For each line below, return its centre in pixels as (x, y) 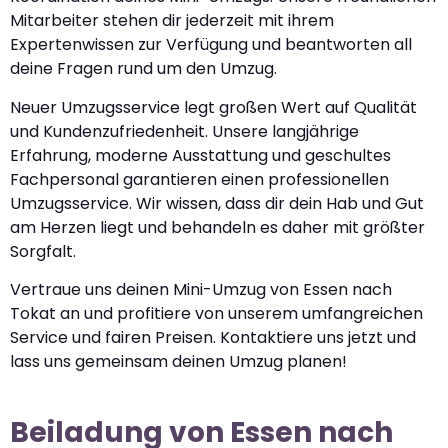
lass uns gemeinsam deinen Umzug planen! (178, 362)
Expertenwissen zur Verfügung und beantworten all (211, 45)
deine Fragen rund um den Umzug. (143, 69)
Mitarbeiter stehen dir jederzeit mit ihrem (172, 21)
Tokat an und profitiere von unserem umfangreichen (216, 314)
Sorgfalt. (43, 251)
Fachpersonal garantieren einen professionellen (199, 179)
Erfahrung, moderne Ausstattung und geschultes (200, 155)
